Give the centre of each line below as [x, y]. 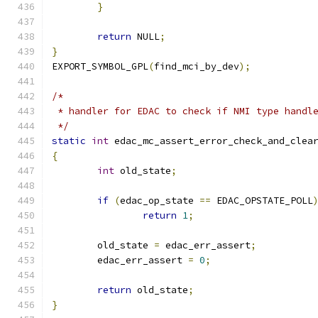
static [69, 141]
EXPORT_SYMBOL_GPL [100, 66]
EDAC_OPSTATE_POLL [262, 201]
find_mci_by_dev [197, 66]
